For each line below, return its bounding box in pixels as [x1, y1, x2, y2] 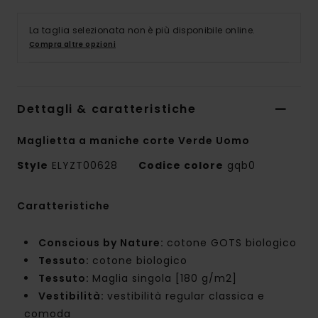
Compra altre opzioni [29, 39, 116, 50]
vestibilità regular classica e [107, 289, 265, 304]
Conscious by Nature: [38, 236, 167, 251]
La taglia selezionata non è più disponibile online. [29, 24, 256, 37]
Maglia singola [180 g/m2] [92, 271, 237, 286]
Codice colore [138, 158, 224, 173]
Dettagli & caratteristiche [17, 101, 197, 118]
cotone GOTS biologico [167, 236, 297, 251]
